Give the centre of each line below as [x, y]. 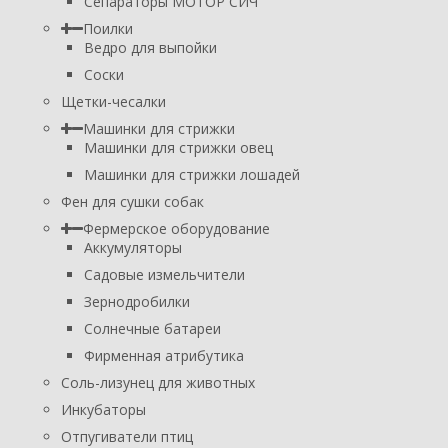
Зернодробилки [137, 301]
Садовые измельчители [164, 274]
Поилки [108, 28]
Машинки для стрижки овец [178, 147]
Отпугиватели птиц [127, 436]
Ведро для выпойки [150, 47]
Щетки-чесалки [113, 101]
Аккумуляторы [133, 247]
